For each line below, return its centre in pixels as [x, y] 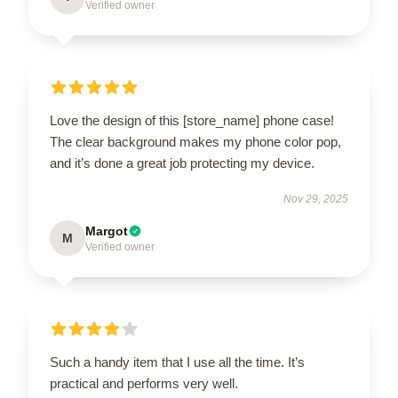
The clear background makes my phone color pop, [195, 141]
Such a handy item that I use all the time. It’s [177, 362]
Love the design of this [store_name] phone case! [192, 120]
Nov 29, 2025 [316, 199]
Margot [107, 231]
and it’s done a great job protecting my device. [182, 163]
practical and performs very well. [144, 383]
